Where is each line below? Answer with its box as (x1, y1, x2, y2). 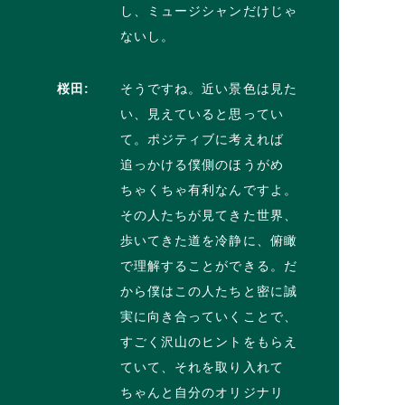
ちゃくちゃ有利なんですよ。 (119, 182, 298, 197)
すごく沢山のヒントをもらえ (119, 334, 298, 349)
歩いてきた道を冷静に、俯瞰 (119, 232, 298, 248)
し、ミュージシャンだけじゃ (119, 3, 298, 18)
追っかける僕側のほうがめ (119, 156, 284, 172)
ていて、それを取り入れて (119, 359, 284, 374)
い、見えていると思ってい (119, 106, 284, 121)
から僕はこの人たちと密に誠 (119, 283, 298, 298)
